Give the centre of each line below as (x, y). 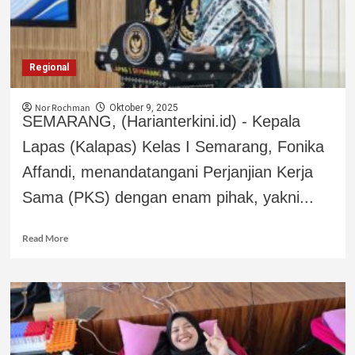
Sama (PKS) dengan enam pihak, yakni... (168, 197)
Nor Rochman (62, 108)
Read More (45, 238)
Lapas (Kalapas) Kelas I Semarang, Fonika (173, 146)
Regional (49, 67)
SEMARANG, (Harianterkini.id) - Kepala (161, 121)
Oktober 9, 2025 (143, 107)
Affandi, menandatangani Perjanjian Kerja (167, 172)
